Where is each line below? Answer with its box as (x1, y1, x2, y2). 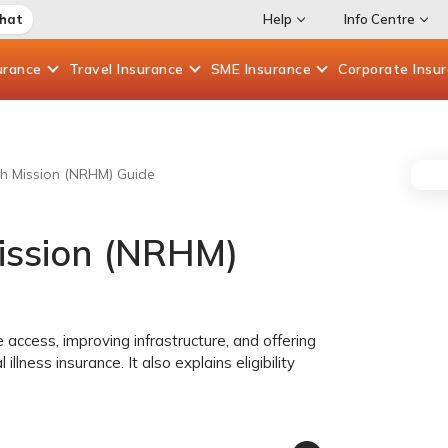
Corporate (338, 60, 413, 78)
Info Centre (343, 11, 415, 27)
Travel (68, 60, 117, 78)
